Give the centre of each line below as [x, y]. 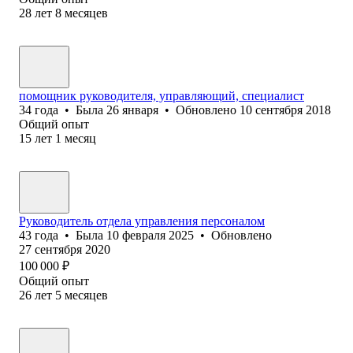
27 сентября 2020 [65, 249]
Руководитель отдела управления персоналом [142, 221]
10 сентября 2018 [285, 110]
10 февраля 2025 [150, 235]
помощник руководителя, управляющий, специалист [162, 95]
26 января [132, 110]
